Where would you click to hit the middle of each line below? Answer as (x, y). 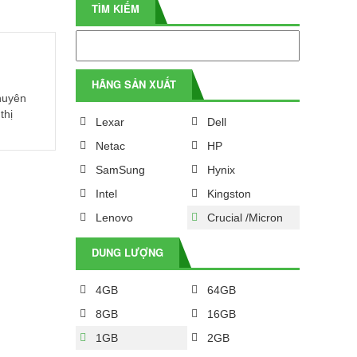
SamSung (120, 170)
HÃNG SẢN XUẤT (133, 84)
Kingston (229, 194)
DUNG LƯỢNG (127, 252)
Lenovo (114, 218)
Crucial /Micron (245, 218)
